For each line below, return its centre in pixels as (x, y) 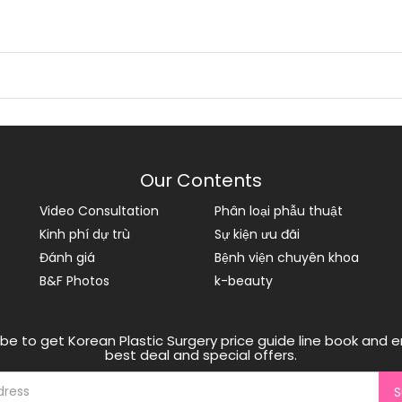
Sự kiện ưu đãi (257, 234)
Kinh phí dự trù (85, 234)
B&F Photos (74, 281)
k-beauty (244, 281)
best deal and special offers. (201, 355)
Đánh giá (67, 258)
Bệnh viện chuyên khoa (287, 258)
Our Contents (201, 180)
